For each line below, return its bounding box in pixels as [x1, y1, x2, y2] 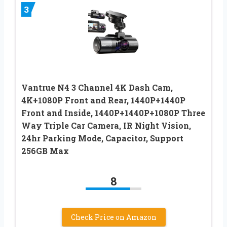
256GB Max [21, 145, 69, 157]
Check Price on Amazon [70, 212, 157, 222]
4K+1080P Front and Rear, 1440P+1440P [21, 95, 185, 106]
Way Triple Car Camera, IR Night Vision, [21, 120, 191, 131]
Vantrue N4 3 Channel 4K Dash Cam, [21, 82, 173, 93]
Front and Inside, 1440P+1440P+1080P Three [21, 107, 205, 119]
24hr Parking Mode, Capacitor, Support [21, 133, 183, 144]
